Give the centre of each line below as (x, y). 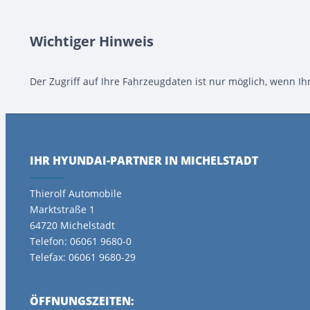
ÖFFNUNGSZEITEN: (82, 301)
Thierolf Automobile (76, 193)
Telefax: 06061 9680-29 (83, 257)
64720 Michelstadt (72, 225)
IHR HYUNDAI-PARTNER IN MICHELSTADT (144, 160)
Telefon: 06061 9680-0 (81, 241)
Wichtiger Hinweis (92, 42)
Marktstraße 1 (62, 209)
